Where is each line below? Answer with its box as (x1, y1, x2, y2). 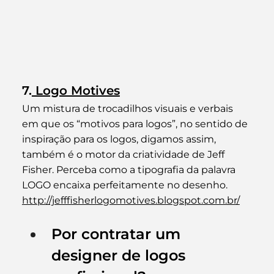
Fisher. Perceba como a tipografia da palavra (21, 163, 238, 176)
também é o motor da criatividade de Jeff (21, 148, 227, 160)
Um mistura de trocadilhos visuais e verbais (21, 102, 235, 114)
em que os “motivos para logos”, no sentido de (21, 117, 250, 130)
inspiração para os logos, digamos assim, (21, 133, 218, 145)
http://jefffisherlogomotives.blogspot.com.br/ (21, 194, 240, 206)
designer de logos (51, 246, 190, 264)
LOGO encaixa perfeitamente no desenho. (21, 179, 228, 191)
